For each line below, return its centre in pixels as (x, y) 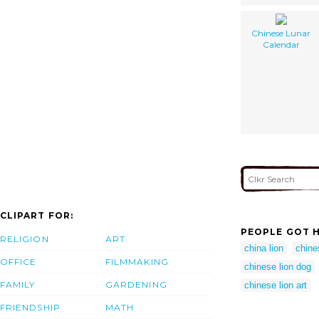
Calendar (281, 44)
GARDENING (136, 285)
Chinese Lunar (281, 33)
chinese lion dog (278, 266)
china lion (264, 248)
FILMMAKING (137, 262)
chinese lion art (276, 285)
